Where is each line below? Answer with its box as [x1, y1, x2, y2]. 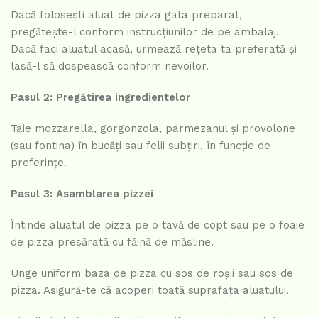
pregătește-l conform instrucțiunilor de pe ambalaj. [11, 25, 279, 38]
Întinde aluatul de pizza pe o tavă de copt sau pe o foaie [11, 218, 305, 231]
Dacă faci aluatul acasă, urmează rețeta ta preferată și [11, 42, 297, 55]
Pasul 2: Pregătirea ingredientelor [11, 90, 190, 104]
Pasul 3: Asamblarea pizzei [11, 187, 153, 200]
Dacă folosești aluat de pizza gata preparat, [11, 8, 242, 21]
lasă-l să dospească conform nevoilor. [11, 59, 209, 72]
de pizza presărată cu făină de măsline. [11, 235, 214, 248]
